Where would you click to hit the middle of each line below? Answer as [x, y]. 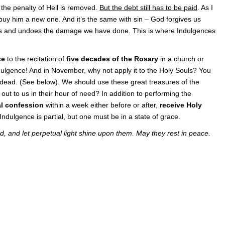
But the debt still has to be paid [148, 8]
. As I [205, 8]
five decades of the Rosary [112, 59]
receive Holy [181, 105]
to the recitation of [36, 59]
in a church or [181, 59]
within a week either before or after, [102, 105]
